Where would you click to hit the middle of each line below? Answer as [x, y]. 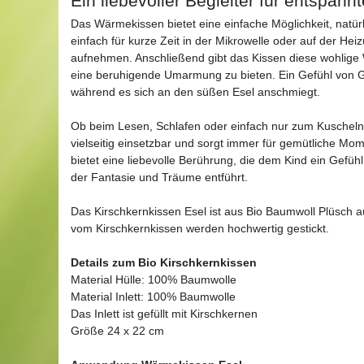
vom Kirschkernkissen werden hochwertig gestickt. [200, 228]
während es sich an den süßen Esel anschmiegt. [195, 91]
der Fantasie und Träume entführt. [159, 177]
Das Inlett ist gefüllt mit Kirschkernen [164, 313]
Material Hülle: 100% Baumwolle [154, 279]
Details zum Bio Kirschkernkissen [164, 262]
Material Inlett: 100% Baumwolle [153, 296]
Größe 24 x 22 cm [117, 330]
